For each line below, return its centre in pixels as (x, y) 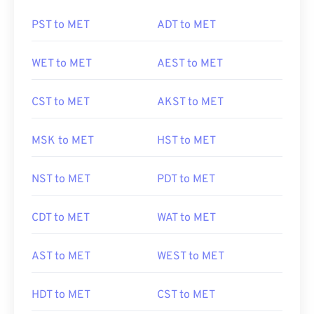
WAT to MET (186, 218)
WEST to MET (191, 257)
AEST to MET (190, 64)
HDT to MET (61, 295)
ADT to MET (186, 25)
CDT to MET (61, 218)
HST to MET (186, 141)
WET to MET (62, 64)
